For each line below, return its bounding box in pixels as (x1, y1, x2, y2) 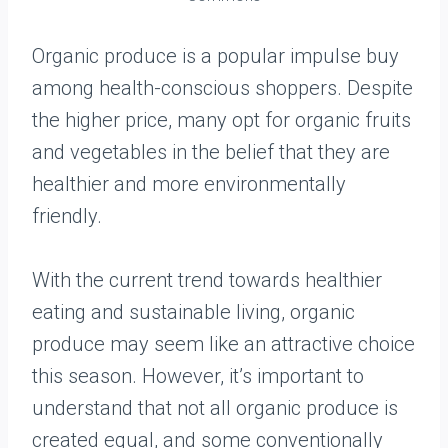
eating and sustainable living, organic (32, 300, 355, 324)
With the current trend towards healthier (32, 268, 382, 292)
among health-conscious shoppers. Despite (32, 76, 413, 100)
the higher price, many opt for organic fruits (32, 108, 411, 132)
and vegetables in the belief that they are (32, 140, 390, 164)
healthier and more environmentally (32, 172, 346, 196)
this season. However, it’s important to (32, 364, 364, 388)
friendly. (32, 204, 102, 228)
